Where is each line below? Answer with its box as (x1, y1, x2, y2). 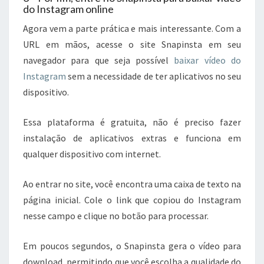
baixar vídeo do (174, 54, 242, 67)
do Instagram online (23, 2, 114, 16)
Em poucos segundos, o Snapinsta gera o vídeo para (23, 240, 241, 252)
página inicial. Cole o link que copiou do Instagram (23, 194, 241, 206)
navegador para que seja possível (23, 54, 174, 67)
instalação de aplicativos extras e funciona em (23, 132, 241, 144)
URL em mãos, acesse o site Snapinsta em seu (23, 38, 241, 51)
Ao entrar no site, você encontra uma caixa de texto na (23, 178, 241, 190)
